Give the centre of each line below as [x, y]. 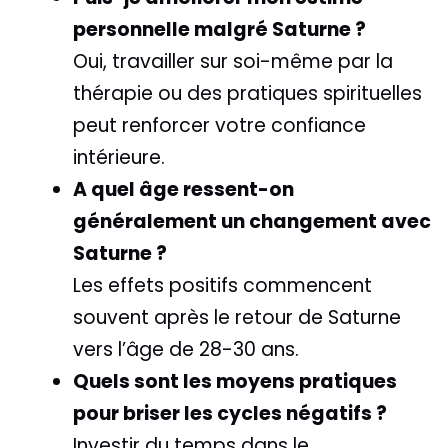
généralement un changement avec [252, 222]
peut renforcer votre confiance [219, 126]
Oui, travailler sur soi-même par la [233, 62]
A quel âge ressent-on [183, 190]
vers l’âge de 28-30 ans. [186, 350]
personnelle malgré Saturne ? [219, 30]
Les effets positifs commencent [222, 286]
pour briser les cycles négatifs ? [230, 414]
